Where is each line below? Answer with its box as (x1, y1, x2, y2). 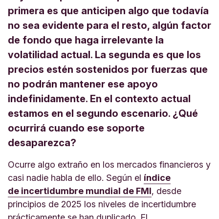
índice (144, 173, 171, 183)
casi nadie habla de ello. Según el (8, 173, 144, 183)
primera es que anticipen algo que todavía (8, 5, 209, 17)
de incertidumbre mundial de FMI (8, 186, 152, 196)
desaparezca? (8, 137, 76, 149)
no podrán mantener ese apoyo (8, 78, 158, 90)
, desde (152, 186, 181, 196)
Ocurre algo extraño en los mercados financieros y (8, 159, 211, 170)
